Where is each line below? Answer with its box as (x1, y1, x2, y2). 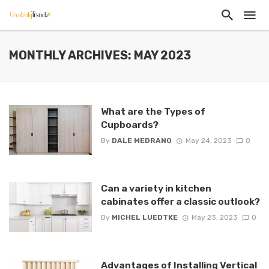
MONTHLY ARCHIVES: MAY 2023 (9, 49, 191, 62)
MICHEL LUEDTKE (111, 213, 178, 222)
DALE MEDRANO (111, 136, 172, 145)
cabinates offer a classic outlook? (100, 195, 260, 207)
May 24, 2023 (185, 136, 232, 145)
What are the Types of (100, 106, 205, 117)
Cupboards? (100, 119, 159, 130)
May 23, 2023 (191, 213, 238, 222)
